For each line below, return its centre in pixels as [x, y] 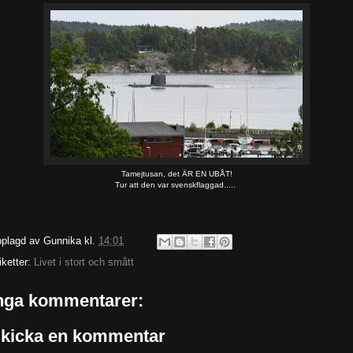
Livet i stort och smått [84, 262]
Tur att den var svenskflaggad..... [176, 185]
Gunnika [62, 240]
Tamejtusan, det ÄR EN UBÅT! [176, 174]
